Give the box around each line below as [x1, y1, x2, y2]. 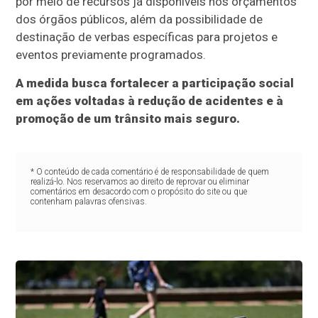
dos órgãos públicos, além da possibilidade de [16, 12, 263, 27]
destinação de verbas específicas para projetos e [16, 30, 278, 45]
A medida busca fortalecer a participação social [16, 76, 295, 91]
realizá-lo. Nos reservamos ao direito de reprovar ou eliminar [30, 177, 249, 187]
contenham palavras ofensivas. [30, 197, 147, 207]
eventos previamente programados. [16, 48, 207, 62]
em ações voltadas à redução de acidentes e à [16, 94, 284, 109]
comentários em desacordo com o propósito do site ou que [30, 187, 247, 197]
